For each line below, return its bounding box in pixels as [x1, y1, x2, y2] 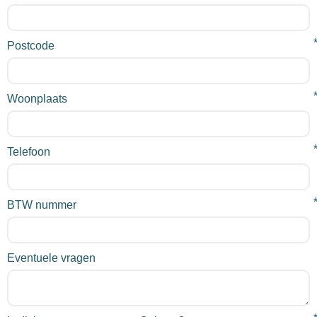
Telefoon [7, 146, 50, 158]
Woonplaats [7, 93, 67, 105]
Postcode [7, 40, 54, 52]
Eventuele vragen [7, 252, 96, 264]
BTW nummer [7, 199, 76, 211]
